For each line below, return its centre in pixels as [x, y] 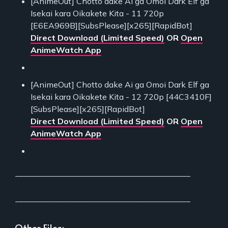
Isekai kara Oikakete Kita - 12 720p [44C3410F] [121, 96]
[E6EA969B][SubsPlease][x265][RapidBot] [111, 25]
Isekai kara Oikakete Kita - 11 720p [97, 13]
